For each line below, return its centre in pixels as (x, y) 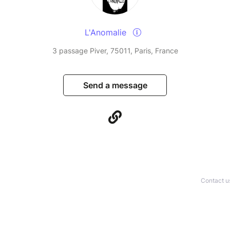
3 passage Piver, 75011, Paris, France (115, 51)
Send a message (115, 85)
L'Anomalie (107, 33)
